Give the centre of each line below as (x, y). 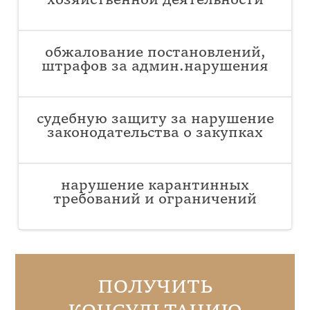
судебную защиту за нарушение (155, 120)
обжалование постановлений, (155, 54)
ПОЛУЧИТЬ (155, 288)
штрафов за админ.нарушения (155, 67)
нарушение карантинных (155, 186)
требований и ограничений (155, 200)
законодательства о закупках (155, 134)
